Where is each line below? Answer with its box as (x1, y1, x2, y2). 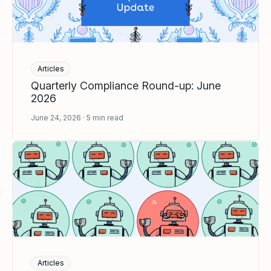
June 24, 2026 (31, 113, 81, 123)
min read (93, 113, 123, 123)
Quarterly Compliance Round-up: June (31, 79, 221, 93)
